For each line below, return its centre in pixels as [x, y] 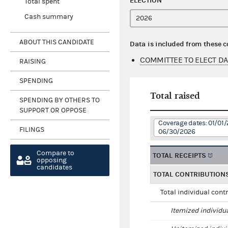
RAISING [33, 61]
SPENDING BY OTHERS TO [60, 100]
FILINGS [32, 130]
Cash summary [49, 17]
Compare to [55, 153]
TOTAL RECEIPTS [180, 156]
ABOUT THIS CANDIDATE [57, 42]
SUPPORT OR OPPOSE [53, 110]
